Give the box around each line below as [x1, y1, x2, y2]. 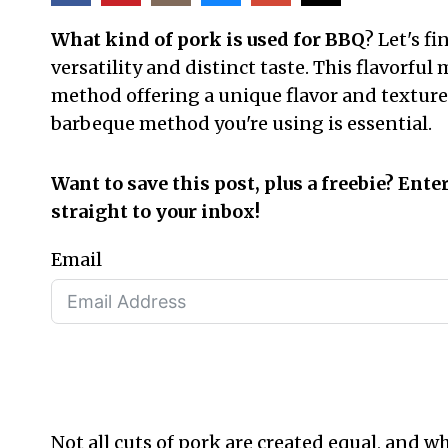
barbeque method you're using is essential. [51, 112, 436, 136]
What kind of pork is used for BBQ [51, 28, 365, 52]
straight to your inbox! [51, 200, 260, 224]
